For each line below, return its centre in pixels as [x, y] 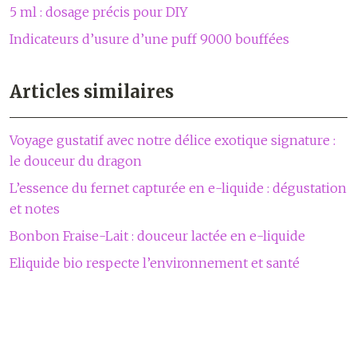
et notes [35, 209]
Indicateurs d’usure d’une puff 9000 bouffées [149, 39]
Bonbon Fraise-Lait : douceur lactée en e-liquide [157, 236]
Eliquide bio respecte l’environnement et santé [155, 263]
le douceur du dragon [76, 161]
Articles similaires [92, 92]
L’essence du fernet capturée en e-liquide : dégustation [178, 188]
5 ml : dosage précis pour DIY [99, 12]
